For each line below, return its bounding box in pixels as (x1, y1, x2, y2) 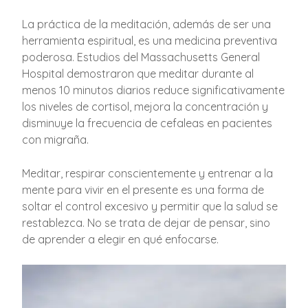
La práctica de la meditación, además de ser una (22, 16, 272, 31)
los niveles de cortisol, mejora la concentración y (22, 99, 269, 113)
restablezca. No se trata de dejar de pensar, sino (22, 215, 271, 230)
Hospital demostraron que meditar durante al (22, 66, 254, 80)
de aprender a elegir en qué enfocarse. (22, 232, 219, 246)
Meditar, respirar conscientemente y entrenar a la (22, 166, 274, 180)
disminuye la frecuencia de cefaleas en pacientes (22, 115, 273, 130)
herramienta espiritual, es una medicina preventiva (22, 33, 278, 47)
